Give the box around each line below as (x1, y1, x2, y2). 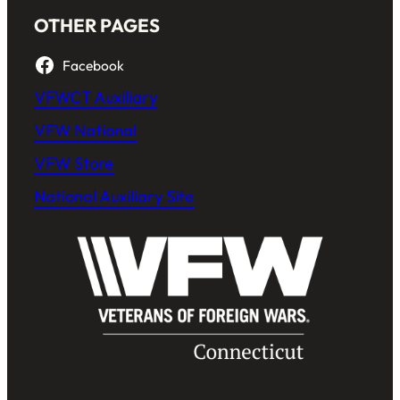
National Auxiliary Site (34, 186, 194, 207)
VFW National (34, 120, 137, 141)
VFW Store (34, 153, 113, 174)
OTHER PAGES (34, 13, 160, 37)
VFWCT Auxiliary (34, 87, 157, 108)
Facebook (62, 56, 124, 75)
